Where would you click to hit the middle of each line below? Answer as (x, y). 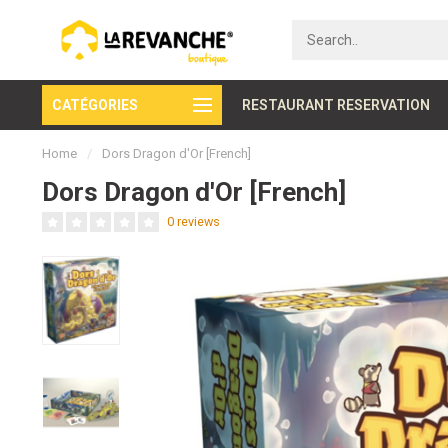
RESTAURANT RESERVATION (336, 105)
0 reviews (193, 221)
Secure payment (243, 105)
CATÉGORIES (95, 105)
